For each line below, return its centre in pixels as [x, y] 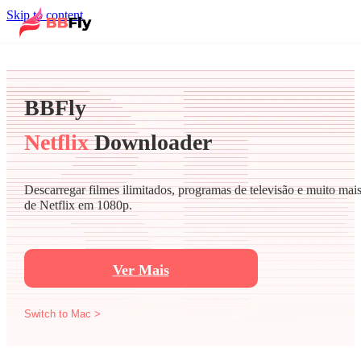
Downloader [150, 142]
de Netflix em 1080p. [78, 205]
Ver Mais [141, 270]
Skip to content [45, 15]
